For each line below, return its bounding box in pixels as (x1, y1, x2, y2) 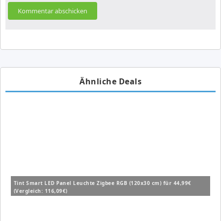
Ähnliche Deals (79, 76, 142, 87)
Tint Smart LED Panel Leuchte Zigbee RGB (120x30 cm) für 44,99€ (13, 180, 191, 187)
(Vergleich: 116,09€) (13, 187, 68, 195)
